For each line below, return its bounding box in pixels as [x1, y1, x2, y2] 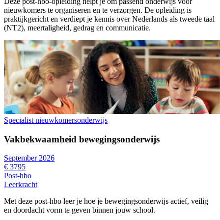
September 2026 [4, 154, 55, 163]
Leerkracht [4, 180, 37, 189]
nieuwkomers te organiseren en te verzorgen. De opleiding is [4, 6, 192, 15]
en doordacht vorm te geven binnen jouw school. [4, 206, 155, 215]
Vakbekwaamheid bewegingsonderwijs [4, 134, 160, 144]
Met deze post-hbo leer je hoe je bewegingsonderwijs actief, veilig [4, 197, 208, 206]
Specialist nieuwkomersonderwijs [4, 116, 108, 125]
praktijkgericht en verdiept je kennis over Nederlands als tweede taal [4, 15, 215, 24]
